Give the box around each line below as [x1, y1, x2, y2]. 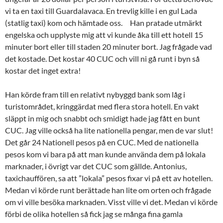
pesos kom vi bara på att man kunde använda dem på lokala [5, 149, 206, 159]
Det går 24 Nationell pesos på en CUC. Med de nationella [5, 137, 199, 147]
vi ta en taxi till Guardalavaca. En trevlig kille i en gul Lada [5, 5, 197, 15]
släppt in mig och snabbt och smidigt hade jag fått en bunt [5, 113, 200, 123]
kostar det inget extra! [5, 65, 81, 75]
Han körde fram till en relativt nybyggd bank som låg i [5, 89, 185, 99]
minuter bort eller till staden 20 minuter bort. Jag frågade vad [5, 41, 212, 51]
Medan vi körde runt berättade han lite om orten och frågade [5, 185, 211, 195]
